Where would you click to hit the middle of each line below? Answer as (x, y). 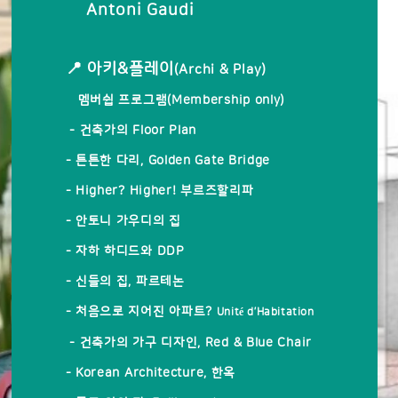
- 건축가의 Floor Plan (131, 131)
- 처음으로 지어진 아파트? (141, 312)
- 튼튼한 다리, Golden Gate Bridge (168, 161)
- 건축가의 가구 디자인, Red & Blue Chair (188, 343)
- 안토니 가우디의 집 (123, 221)
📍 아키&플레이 (119, 69)
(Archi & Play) (222, 70)
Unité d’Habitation (265, 312)
